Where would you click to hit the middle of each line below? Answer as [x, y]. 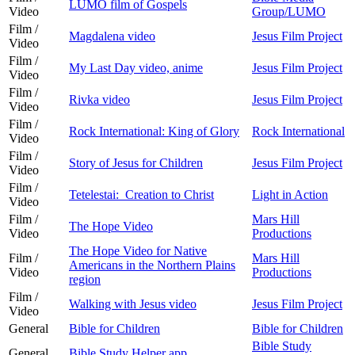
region [85, 279]
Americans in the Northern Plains [152, 265]
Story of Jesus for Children [136, 162]
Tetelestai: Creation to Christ [141, 194]
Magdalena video [112, 36]
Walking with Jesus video [133, 303]
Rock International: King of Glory [154, 131]
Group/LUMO [289, 11]
